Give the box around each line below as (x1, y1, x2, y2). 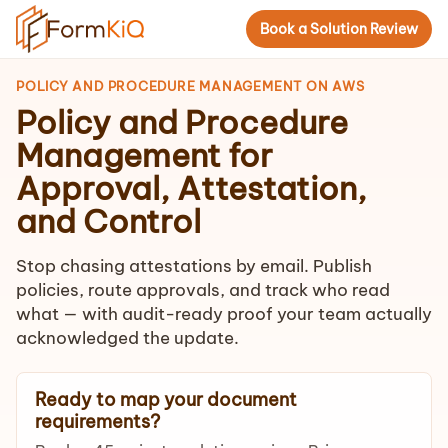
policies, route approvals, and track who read (16, 279, 390, 301)
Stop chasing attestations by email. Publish (16, 255, 372, 277)
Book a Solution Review (260, 19, 418, 38)
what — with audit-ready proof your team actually (16, 303, 432, 325)
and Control (16, 201, 201, 241)
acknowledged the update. (16, 327, 239, 349)
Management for (16, 135, 273, 175)
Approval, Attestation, (16, 168, 367, 208)
